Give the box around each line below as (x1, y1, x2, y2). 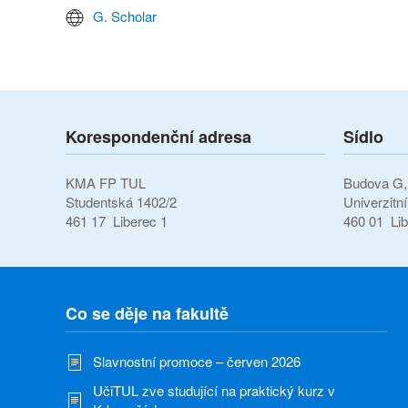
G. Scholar (93, 5, 157, 25)
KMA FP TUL (66, 173, 146, 193)
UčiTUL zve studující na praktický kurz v (93, 380, 335, 400)
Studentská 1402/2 (66, 192, 177, 212)
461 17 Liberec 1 (66, 211, 168, 231)
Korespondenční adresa (66, 125, 251, 148)
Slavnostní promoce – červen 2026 (93, 351, 301, 371)
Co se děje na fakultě (66, 301, 229, 326)
